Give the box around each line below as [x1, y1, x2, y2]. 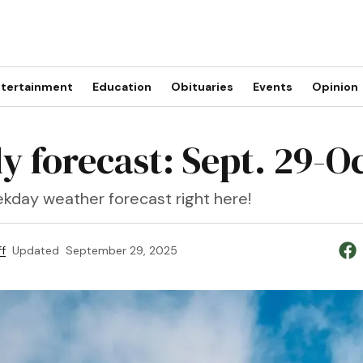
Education [92, 79, 152, 94]
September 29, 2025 [65, 243, 177, 258]
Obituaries [170, 79, 233, 94]
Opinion [311, 79, 358, 94]
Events [252, 79, 293, 94]
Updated [11, 243, 59, 258]
